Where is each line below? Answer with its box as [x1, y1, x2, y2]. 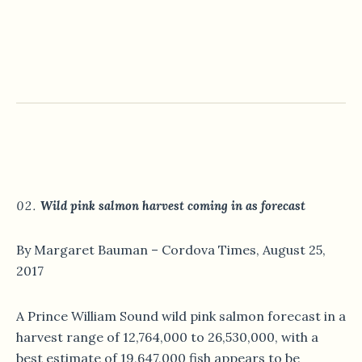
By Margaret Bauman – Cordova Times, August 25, [16, 242, 326, 259]
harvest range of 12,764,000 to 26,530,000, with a [16, 329, 318, 346]
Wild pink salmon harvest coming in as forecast [40, 198, 305, 214]
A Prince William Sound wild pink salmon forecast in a [16, 308, 346, 325]
